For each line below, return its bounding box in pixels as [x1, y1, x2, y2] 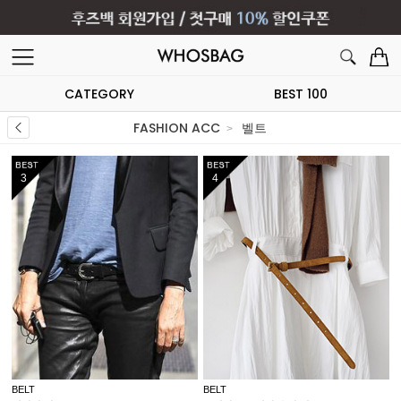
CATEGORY [64, 85, 134, 103]
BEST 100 [274, 85, 328, 103]
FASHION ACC [133, 119, 221, 137]
